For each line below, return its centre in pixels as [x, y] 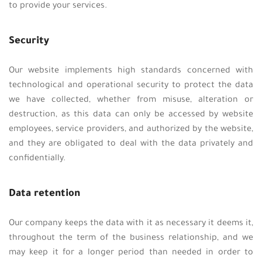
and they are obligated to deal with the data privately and [131, 144]
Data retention [44, 194]
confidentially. [37, 159]
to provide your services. [58, 6]
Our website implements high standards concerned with [131, 71]
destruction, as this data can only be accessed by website [131, 115]
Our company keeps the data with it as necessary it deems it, [131, 224]
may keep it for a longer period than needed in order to [131, 253]
